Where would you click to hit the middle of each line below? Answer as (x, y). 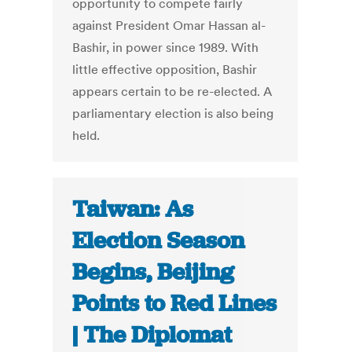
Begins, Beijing (154, 272)
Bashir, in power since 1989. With (166, 48)
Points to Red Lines (175, 304)
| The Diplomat (152, 335)
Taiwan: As (133, 209)
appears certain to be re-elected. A (172, 92)
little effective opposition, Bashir (165, 70)
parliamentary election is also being (173, 114)
